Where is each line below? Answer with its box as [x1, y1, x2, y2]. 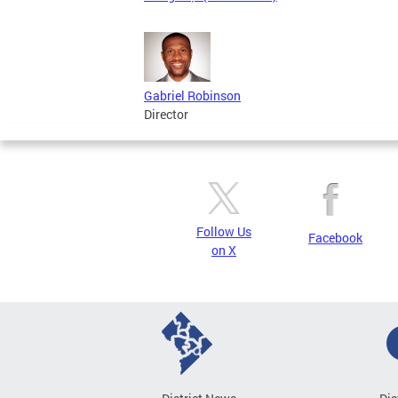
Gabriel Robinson [144, 87, 241, 105]
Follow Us [196, 223, 251, 241]
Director [144, 106, 188, 123]
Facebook [308, 229, 362, 247]
